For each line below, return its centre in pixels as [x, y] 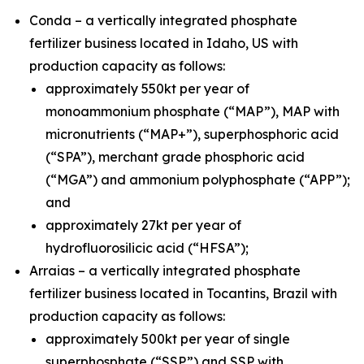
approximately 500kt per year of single [168, 339]
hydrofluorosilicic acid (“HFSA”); [147, 248]
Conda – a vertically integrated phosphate [163, 20]
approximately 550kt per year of [147, 89]
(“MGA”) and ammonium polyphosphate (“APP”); [198, 180]
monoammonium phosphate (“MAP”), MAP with [193, 111]
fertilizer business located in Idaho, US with [164, 43]
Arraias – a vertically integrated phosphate [165, 271]
